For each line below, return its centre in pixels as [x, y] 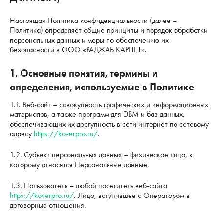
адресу [22, 133]
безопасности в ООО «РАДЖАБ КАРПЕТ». [78, 50]
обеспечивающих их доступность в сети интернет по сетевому [109, 124]
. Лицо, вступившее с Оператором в [132, 195]
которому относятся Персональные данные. [79, 164]
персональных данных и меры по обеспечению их [89, 40]
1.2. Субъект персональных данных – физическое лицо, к [101, 154]
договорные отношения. [48, 205]
